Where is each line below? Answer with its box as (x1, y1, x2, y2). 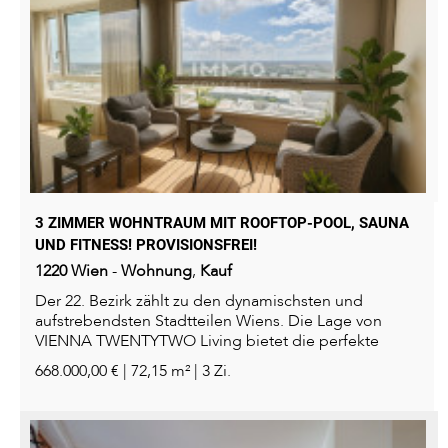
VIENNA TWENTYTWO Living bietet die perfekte (35, 330, 379, 353)
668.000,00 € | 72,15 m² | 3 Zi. (35, 360, 231, 383)
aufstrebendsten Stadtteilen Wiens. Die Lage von (35, 310, 382, 333)
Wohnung (121, 260, 192, 283)
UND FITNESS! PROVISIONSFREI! (35, 236, 257, 255)
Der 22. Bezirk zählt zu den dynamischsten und (35, 290, 363, 313)
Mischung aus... (35, 350, 145, 373)
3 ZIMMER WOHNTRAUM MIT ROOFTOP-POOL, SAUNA (35, 214, 409, 233)
